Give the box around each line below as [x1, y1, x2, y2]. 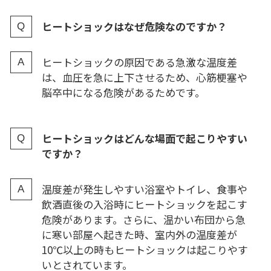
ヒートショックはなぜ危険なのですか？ [41, 18, 227, 34]
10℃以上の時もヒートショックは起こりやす [41, 242, 248, 258]
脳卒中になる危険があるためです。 [41, 85, 205, 100]
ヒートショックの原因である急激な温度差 [41, 54, 237, 70]
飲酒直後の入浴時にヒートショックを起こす [41, 197, 247, 212]
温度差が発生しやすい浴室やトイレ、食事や [41, 181, 247, 197]
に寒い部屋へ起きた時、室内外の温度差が [41, 227, 237, 243]
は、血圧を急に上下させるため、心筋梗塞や [41, 70, 247, 85]
